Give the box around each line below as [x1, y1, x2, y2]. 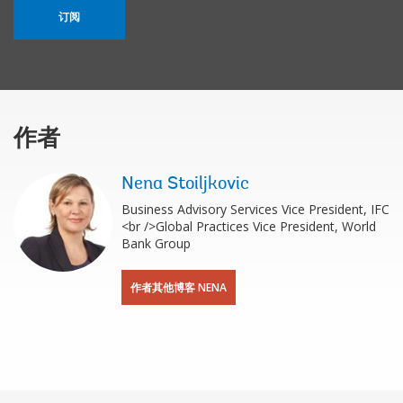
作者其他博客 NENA [130, 279, 227, 295]
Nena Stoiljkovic [121, 175, 249, 193]
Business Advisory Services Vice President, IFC [121, 200, 390, 218]
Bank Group [121, 234, 191, 252]
